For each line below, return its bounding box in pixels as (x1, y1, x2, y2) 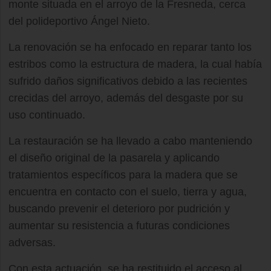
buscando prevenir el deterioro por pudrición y (8, 203, 230, 215)
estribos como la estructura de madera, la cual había (8, 58, 262, 71)
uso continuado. (8, 109, 85, 122)
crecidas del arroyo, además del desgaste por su (8, 92, 243, 105)
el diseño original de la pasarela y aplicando (8, 152, 220, 165)
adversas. (8, 237, 56, 249)
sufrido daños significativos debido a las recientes (8, 75, 247, 88)
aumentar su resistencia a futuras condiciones (8, 220, 230, 232)
